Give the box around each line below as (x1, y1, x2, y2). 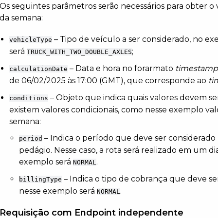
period (19, 134, 43, 142)
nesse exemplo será (19, 186, 97, 196)
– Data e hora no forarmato (68, 63, 176, 73)
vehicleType (9, 36, 53, 43)
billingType (19, 175, 62, 183)
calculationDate (9, 65, 68, 73)
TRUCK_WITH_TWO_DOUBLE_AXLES (27, 48, 132, 55)
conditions (9, 94, 49, 102)
